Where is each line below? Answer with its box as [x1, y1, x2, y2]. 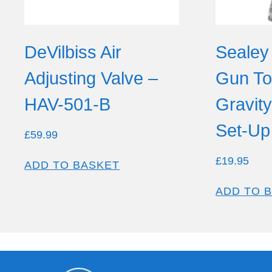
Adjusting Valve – [24, 69, 158, 89]
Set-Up [216, 121, 271, 141]
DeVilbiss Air [24, 42, 122, 63]
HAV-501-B [24, 95, 111, 115]
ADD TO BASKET [24, 158, 120, 171]
